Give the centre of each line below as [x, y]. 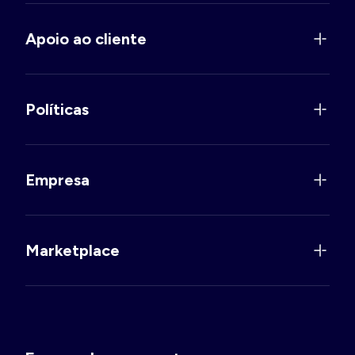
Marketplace [73, 251]
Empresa [57, 180]
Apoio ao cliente [86, 39]
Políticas [57, 110]
